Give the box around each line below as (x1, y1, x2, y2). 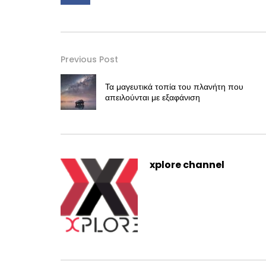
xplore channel (150, 157, 224, 172)
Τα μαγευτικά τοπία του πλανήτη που (105, 80, 243, 93)
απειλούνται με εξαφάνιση (105, 91, 200, 103)
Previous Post (61, 53, 118, 65)
